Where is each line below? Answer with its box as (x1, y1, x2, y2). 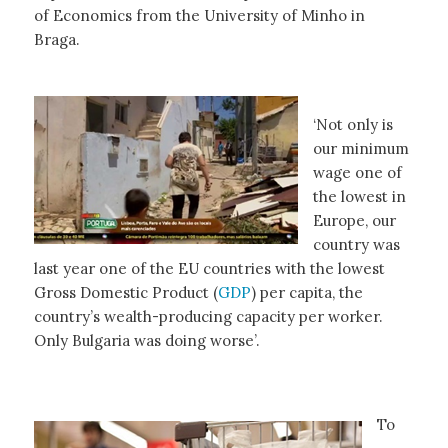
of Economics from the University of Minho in (33, 5, 365, 25)
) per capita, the (250, 282, 363, 302)
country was (312, 234, 400, 254)
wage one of (312, 162, 402, 182)
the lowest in (312, 186, 406, 206)
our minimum (312, 138, 409, 158)
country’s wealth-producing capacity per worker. (33, 306, 383, 326)
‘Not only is (312, 114, 393, 134)
